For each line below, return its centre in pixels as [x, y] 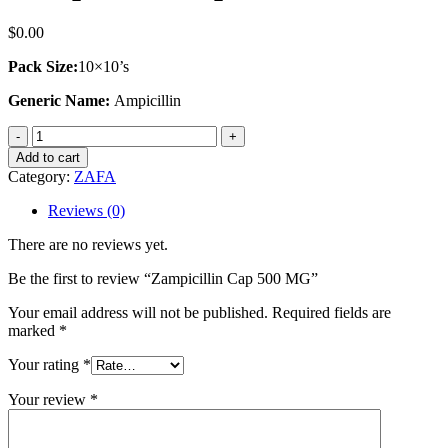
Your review [49, 399]
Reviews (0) [86, 210]
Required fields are [331, 312]
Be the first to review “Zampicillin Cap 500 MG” [163, 278]
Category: [41, 176]
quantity [56, 205]
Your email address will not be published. [138, 312]
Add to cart [48, 157]
